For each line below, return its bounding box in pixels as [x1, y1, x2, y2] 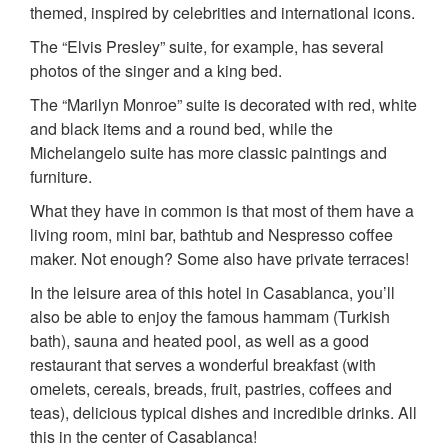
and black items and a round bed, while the [30, 117, 333, 141]
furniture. [30, 165, 92, 189]
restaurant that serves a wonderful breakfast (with [30, 353, 376, 377]
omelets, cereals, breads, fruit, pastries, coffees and [30, 377, 392, 401]
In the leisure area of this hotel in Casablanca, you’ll [30, 281, 395, 305]
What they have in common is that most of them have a [30, 199, 414, 223]
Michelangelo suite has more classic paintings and [30, 141, 387, 165]
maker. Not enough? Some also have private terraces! [30, 247, 409, 271]
